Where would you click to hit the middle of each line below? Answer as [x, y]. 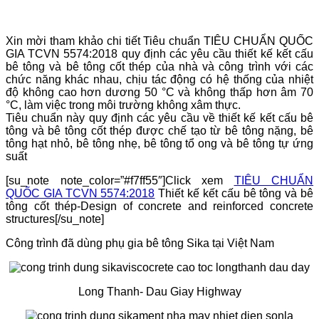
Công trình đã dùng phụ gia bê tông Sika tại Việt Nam [140, 243]
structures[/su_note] [55, 219]
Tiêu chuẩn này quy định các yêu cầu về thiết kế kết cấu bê [159, 117]
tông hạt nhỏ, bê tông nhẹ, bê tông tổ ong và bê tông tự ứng [159, 143]
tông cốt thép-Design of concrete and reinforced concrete [159, 206]
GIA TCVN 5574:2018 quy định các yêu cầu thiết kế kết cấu [159, 53]
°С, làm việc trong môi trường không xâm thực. [123, 105]
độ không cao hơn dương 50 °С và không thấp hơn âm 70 [159, 92]
